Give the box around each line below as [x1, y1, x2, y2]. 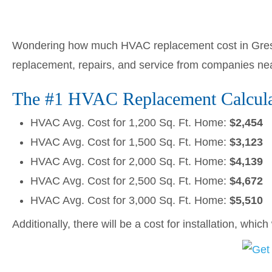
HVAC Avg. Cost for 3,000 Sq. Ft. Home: [30, 194, 229, 206]
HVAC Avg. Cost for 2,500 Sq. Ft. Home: [30, 175, 229, 187]
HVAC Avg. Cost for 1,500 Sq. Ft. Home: [30, 136, 229, 148]
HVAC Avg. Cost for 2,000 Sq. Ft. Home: [30, 155, 229, 168]
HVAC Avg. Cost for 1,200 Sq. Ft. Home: [30, 117, 229, 129]
